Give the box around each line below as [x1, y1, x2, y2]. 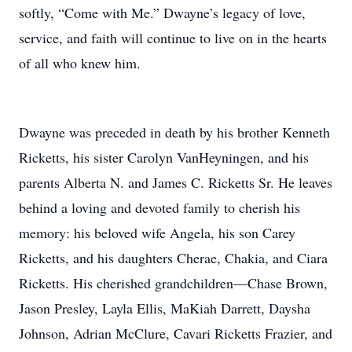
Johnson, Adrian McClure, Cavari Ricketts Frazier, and [19, 324, 332, 343]
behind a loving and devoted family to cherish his [19, 198, 300, 217]
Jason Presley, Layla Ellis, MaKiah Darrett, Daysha [19, 299, 310, 317]
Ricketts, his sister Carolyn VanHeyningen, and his [19, 148, 309, 167]
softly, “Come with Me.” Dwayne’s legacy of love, [19, 3, 306, 22]
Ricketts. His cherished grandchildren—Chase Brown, [19, 273, 328, 292]
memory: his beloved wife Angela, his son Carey [19, 223, 295, 242]
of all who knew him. [19, 53, 141, 72]
